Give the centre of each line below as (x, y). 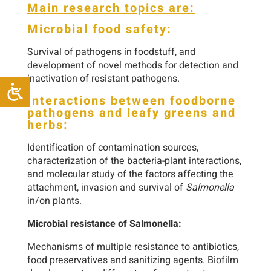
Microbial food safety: (100, 30)
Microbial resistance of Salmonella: (104, 224)
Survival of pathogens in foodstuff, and (111, 52)
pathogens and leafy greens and (132, 113)
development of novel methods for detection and (133, 66)
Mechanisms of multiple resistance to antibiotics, (133, 247)
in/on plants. (54, 201)
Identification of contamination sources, (113, 148)
